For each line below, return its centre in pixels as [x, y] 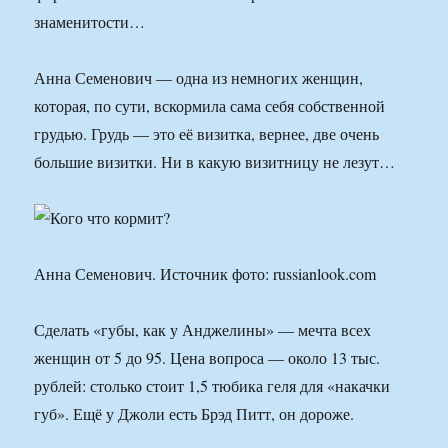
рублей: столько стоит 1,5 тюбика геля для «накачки [212, 386]
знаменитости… [90, 22]
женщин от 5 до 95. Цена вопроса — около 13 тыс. [207, 358]
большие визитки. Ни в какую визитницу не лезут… [215, 162]
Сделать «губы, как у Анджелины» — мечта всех [203, 330]
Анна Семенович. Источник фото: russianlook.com [205, 274]
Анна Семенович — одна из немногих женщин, [199, 78]
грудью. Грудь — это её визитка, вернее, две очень [207, 134]
